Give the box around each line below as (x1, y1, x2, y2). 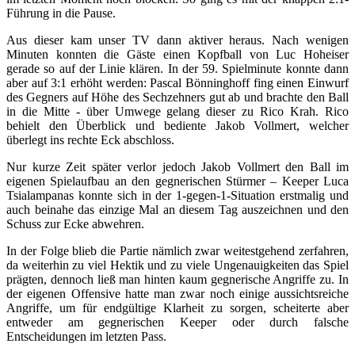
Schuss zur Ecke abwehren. (6, 216, 144, 231)
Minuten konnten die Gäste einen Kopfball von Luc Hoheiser (6, 47, 349, 61)
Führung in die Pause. (6, 6, 116, 20)
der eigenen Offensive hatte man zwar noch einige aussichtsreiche (6, 286, 349, 300)
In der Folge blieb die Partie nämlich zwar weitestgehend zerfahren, (6, 243, 349, 258)
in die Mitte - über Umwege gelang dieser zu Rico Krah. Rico (6, 104, 349, 118)
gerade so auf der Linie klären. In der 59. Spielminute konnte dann (6, 61, 349, 75)
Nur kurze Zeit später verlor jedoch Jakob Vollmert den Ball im (6, 159, 349, 174)
